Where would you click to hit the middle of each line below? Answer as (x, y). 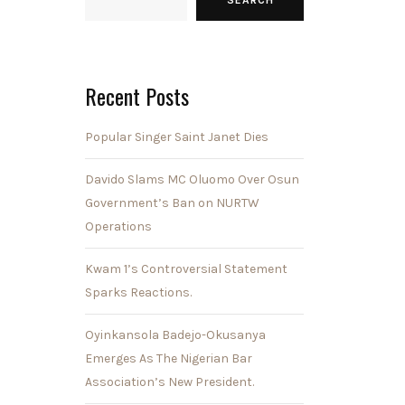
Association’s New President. (169, 381)
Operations (118, 226)
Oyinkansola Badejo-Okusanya (175, 334)
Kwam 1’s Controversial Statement (186, 268)
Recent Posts (137, 95)
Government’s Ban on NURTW (172, 202)
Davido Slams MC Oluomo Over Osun (192, 179)
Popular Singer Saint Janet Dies (176, 137)
